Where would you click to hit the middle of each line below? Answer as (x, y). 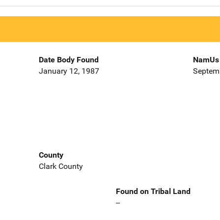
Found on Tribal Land (153, 191)
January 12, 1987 (69, 71)
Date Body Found (69, 60)
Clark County (61, 166)
